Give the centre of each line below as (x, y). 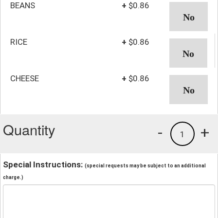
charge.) (13, 177)
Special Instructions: (44, 164)
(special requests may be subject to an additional (145, 165)
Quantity (29, 129)
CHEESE (25, 78)
